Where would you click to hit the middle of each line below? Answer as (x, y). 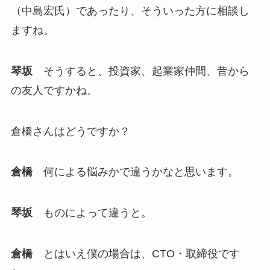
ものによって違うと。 (92, 213)
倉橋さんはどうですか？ (70, 131)
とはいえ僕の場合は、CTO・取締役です (136, 254)
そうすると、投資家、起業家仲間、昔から (141, 71)
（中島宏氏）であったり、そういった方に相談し (130, 11)
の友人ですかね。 (54, 90)
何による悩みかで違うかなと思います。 (135, 172)
